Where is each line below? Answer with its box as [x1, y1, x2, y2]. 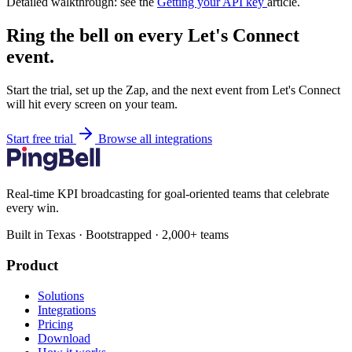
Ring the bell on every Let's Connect [6, 25, 299, 46]
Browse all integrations [98, 132, 212, 146]
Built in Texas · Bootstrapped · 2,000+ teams [6, 228, 229, 242]
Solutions [38, 288, 84, 302]
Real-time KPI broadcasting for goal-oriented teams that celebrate [6, 187, 329, 201]
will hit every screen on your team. [6, 97, 178, 112]
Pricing [38, 317, 73, 331]
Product [6, 256, 58, 273]
